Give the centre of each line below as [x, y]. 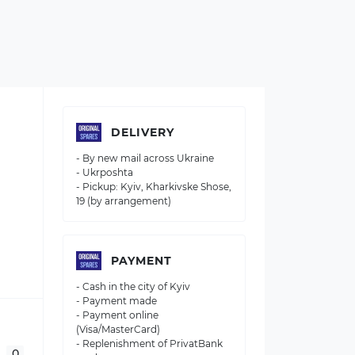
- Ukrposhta [105, 172]
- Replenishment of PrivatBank [149, 344]
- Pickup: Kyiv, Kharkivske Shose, [154, 187]
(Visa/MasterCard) [118, 329]
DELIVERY [143, 132]
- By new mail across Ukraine [145, 158]
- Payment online [117, 315]
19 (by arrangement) [124, 201]
